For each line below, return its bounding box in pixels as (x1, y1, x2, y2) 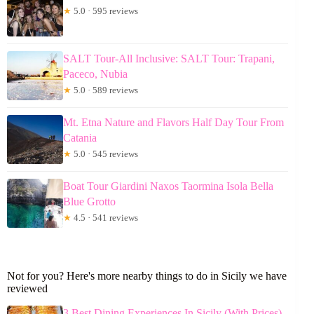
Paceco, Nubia (63, 68, 128, 81)
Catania (63, 132, 97, 144)
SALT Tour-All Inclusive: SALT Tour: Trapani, (63, 53, 275, 65)
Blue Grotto (63, 196, 116, 208)
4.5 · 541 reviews (71, 212, 138, 224)
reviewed (7, 282, 48, 295)
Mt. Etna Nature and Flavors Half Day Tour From (63, 116, 284, 129)
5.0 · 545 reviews (71, 149, 138, 160)
